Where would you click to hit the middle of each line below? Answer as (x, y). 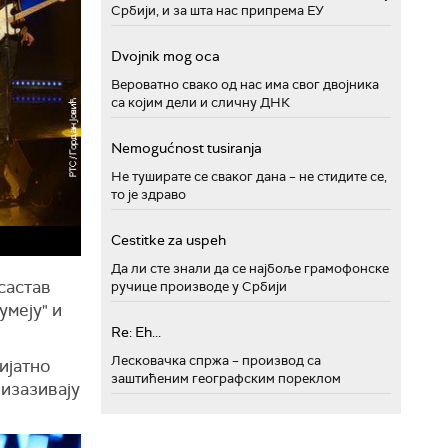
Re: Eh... (136, 331)
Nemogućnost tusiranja (186, 147)
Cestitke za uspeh (168, 239)
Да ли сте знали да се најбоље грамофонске (250, 268)
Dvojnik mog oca (165, 55)
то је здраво (148, 194)
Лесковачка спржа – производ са (216, 360)
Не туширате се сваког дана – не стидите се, (249, 176)
